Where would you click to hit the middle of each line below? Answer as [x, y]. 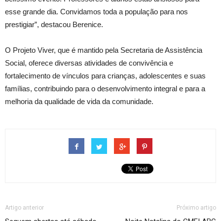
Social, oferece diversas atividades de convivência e [89, 63]
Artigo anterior [24, 208]
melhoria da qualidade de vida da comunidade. [79, 102]
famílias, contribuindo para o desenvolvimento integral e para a [105, 89]
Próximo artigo [196, 208]
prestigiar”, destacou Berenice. [54, 25]
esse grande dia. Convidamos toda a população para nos [96, 12]
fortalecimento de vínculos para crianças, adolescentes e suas [105, 76]
